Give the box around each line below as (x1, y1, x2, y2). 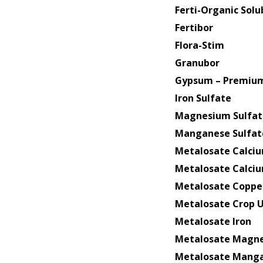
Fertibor (174, 21, 213, 34)
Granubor (174, 56, 220, 69)
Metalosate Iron (174, 214, 251, 228)
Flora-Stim (174, 38, 224, 52)
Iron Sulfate (174, 91, 231, 104)
